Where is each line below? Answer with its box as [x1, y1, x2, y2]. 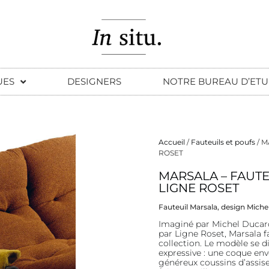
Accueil [159, 138, 186, 147]
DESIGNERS [67, 76, 121, 88]
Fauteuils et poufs [191, 138, 256, 147]
